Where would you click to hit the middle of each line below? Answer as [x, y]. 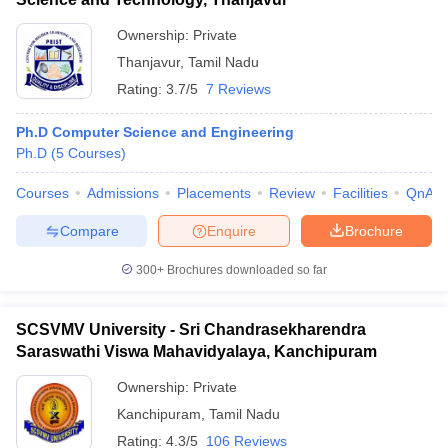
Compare [89, 230]
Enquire [231, 230]
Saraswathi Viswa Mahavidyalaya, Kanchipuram [196, 351]
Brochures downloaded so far [245, 270]
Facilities [360, 193]
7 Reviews [238, 89]
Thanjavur [148, 62]
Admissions [123, 193]
